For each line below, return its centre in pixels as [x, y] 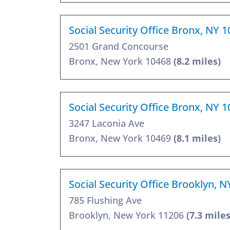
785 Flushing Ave [105, 200]
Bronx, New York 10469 [121, 138]
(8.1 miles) [197, 138]
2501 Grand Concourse [119, 46]
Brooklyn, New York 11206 [128, 215]
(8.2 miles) [197, 61]
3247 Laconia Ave [107, 123]
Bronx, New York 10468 [121, 61]
